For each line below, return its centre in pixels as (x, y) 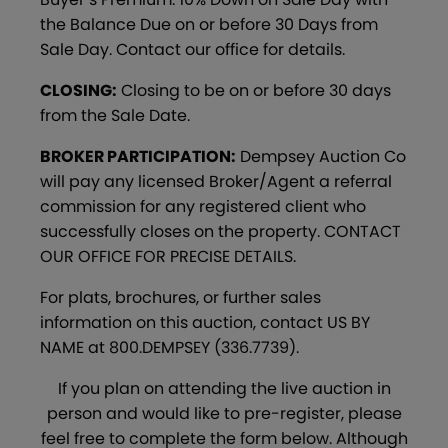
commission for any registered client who (203, 207)
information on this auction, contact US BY (205, 323)
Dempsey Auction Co (321, 157)
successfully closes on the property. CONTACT (220, 232)
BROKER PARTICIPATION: (138, 157)
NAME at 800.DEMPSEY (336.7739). (169, 348)
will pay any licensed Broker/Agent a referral (216, 182)
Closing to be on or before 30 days (254, 91)
